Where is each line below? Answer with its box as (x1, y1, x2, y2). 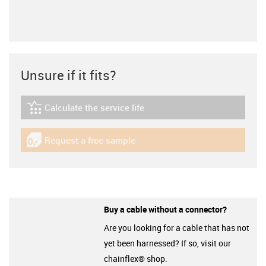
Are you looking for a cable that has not (104, 221, 249, 233)
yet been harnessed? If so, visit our (104, 237, 231, 249)
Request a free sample (45, 134, 135, 146)
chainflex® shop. (104, 252, 167, 264)
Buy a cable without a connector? (104, 204, 227, 215)
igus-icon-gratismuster (26, 139, 119, 151)
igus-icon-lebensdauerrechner (26, 106, 149, 118)
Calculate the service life (45, 101, 144, 113)
